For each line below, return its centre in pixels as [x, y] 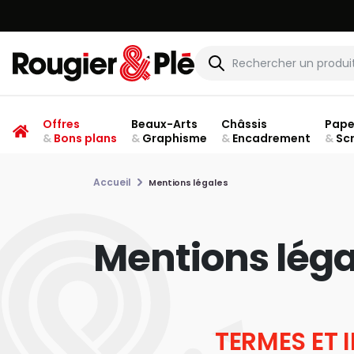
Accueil [112, 182]
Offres [61, 124]
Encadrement [270, 138]
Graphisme [173, 138]
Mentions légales [188, 182]
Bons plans [84, 138]
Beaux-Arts [164, 124]
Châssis [244, 124]
